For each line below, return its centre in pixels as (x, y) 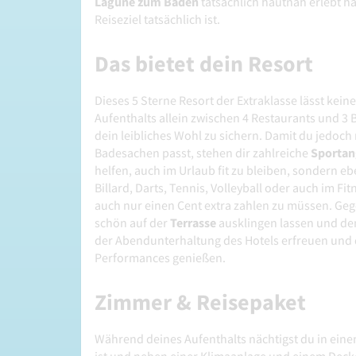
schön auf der (132, 223)
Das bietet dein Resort (204, 64)
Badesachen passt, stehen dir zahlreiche (203, 153)
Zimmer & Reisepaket (200, 302)
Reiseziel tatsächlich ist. (157, 19)
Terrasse (193, 223)
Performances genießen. (160, 258)
